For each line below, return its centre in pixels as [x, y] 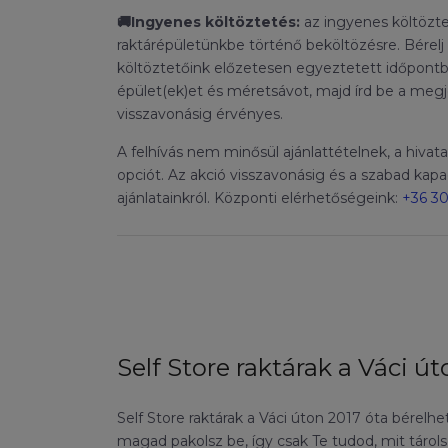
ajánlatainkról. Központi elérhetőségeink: [259, 198]
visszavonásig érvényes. [200, 114]
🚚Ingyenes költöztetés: [210, 22]
